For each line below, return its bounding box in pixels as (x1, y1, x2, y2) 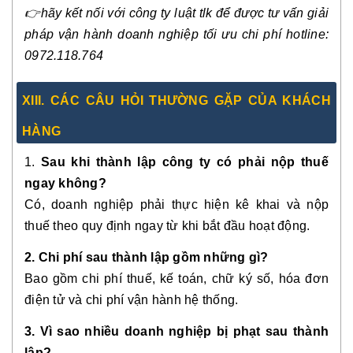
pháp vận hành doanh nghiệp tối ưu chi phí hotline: (24, 27, 329, 41)
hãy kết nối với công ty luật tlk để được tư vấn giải (40, 6, 329, 20)
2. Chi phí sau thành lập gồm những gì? (24, 250, 269, 264)
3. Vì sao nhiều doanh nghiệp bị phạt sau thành (24, 324, 329, 338)
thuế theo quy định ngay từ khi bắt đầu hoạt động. (24, 218, 310, 232)
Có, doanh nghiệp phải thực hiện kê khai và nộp (24, 197, 329, 211)
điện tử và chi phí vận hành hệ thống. (24, 292, 239, 307)
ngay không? (24, 176, 106, 190)
